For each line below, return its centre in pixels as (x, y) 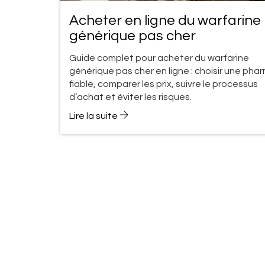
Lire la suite (94, 116)
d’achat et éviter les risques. (130, 97)
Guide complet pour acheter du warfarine (159, 58)
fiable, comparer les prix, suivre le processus (164, 84)
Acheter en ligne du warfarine (165, 20)
